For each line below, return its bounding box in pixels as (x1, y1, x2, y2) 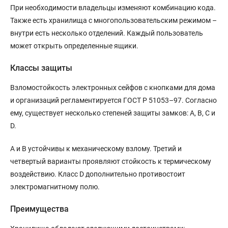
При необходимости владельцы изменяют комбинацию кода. (10, 3, 216, 12)
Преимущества (10, 204, 69, 214)
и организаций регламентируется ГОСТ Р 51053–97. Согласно (10, 96, 217, 104)
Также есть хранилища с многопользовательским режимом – (10, 16, 217, 24)
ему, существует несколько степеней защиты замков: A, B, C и (10, 108, 215, 117)
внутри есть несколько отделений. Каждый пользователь (10, 28, 203, 37)
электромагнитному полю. (10, 182, 100, 191)
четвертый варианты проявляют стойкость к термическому (10, 157, 211, 165)
